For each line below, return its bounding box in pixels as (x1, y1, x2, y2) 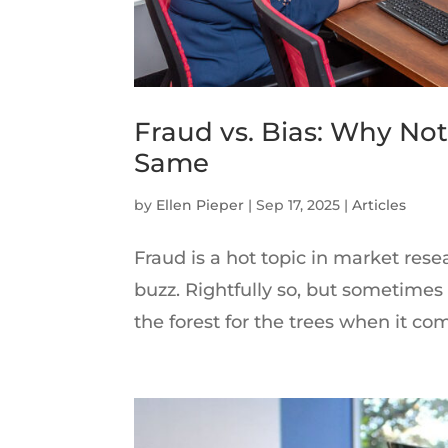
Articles (352, 196, 407, 215)
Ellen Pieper (156, 196, 245, 215)
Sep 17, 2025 (256, 196, 341, 215)
